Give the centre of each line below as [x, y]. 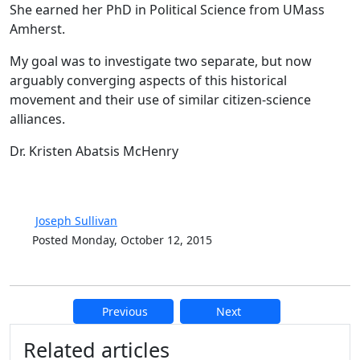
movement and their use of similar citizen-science [160, 100]
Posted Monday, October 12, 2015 [122, 240]
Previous [125, 311]
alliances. [37, 119]
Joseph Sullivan [76, 221]
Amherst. [37, 29]
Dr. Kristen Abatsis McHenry [94, 151]
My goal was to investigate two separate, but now [161, 61]
